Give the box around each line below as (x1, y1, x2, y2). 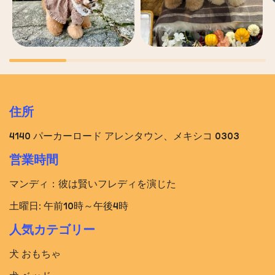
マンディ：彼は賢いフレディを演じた (9, 177, 176, 190)
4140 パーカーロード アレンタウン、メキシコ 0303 (9, 129, 239, 142)
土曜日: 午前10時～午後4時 (9, 199, 128, 212)
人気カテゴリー (9, 222, 95, 237)
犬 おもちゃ (9, 247, 61, 260)
